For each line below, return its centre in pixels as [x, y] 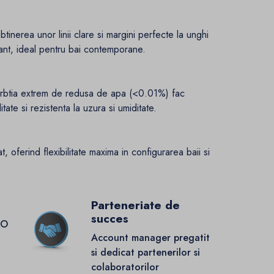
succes [109, 219]
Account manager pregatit [150, 238]
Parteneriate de [135, 206]
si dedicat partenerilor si [145, 253]
